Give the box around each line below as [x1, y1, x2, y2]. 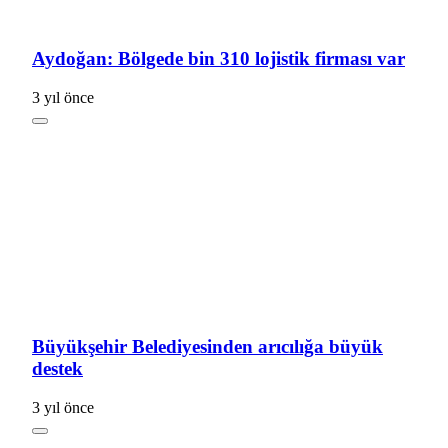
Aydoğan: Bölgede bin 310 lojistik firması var [32, 48, 405, 70]
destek [32, 357, 83, 379]
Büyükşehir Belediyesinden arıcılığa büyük [32, 335, 383, 357]
